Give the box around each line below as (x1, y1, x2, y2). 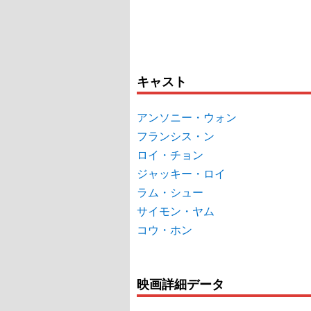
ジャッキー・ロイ (137, 165, 226, 182)
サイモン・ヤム (137, 203, 215, 219)
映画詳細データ (137, 274, 224, 294)
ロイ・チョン (137, 146, 203, 163)
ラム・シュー (137, 184, 203, 201)
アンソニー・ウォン (137, 109, 237, 126)
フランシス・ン (137, 128, 215, 144)
